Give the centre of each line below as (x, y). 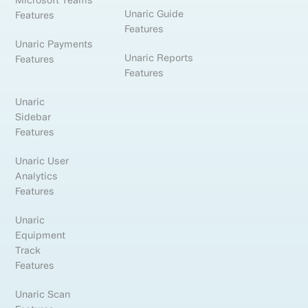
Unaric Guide (154, 13)
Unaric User (42, 161)
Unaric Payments (54, 44)
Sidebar (33, 117)
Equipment (41, 235)
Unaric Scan (43, 294)
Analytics (37, 176)
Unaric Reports (159, 57)
